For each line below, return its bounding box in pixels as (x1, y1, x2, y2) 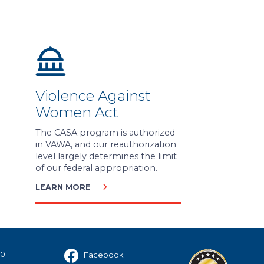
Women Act (35, 104, 118, 121)
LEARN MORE (35, 182, 91, 192)
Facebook (82, 250, 123, 259)
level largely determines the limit (35, 150, 177, 161)
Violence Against (35, 87, 151, 105)
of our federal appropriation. (35, 162, 157, 173)
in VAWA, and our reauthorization (35, 138, 176, 150)
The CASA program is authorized (35, 127, 175, 138)
